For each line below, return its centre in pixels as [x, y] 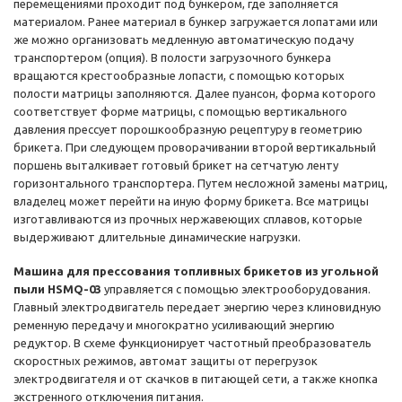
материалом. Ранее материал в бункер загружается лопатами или [196, 22]
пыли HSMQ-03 [57, 289]
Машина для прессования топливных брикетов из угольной [196, 271]
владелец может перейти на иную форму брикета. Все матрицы [191, 201]
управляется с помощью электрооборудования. [236, 289]
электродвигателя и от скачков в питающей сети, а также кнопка [196, 379]
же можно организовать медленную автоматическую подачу [184, 40]
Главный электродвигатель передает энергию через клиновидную [197, 307]
